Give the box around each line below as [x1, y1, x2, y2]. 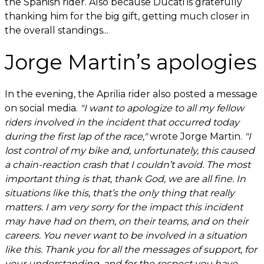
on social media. [5, 103, 80, 114]
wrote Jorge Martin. [147, 131, 245, 142]
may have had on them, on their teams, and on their [5, 216, 248, 227]
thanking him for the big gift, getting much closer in [5, 11, 249, 22]
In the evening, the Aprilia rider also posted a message [5, 88, 258, 100]
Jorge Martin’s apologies [5, 49, 257, 75]
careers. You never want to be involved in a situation [5, 230, 247, 241]
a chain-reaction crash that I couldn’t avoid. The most [5, 159, 250, 170]
